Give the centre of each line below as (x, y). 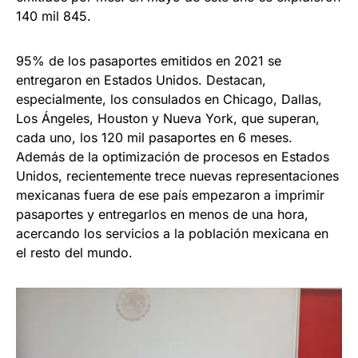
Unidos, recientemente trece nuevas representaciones (177, 176)
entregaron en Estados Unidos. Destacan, (141, 80)
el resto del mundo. (74, 253)
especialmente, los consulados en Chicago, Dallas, (169, 99)
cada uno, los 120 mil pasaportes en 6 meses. (154, 138)
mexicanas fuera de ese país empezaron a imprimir (170, 195)
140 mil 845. (54, 16)
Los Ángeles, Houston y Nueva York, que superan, (168, 119)
